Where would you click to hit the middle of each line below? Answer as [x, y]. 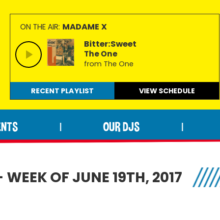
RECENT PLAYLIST [62, 91]
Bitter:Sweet [110, 44]
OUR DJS [121, 127]
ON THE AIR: [40, 27]
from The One [109, 64]
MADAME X [84, 27]
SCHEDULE [177, 91]
